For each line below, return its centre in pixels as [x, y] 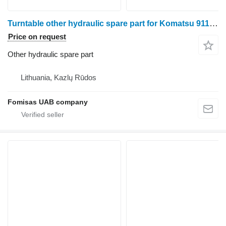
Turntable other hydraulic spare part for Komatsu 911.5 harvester [214, 23]
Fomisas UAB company [48, 102]
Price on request [37, 36]
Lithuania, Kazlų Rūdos [59, 77]
